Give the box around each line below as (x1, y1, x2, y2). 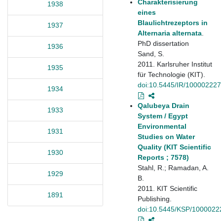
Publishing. (138, 194, 172, 203)
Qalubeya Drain (138, 101, 189, 110)
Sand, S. (138, 49, 164, 58)
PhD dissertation (138, 39, 189, 47)
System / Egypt (138, 111, 188, 120)
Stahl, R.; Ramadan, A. (138, 163, 209, 172)
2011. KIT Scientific (138, 184, 197, 192)
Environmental (138, 122, 186, 130)
